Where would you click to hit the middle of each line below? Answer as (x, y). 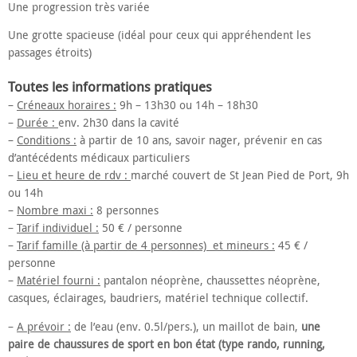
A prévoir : (44, 326)
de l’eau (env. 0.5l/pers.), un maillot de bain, (186, 326)
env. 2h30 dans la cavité (119, 123)
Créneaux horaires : (67, 105)
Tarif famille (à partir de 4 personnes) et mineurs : (146, 245)
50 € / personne (141, 228)
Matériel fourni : (59, 280)
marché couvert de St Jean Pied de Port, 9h (240, 175)
